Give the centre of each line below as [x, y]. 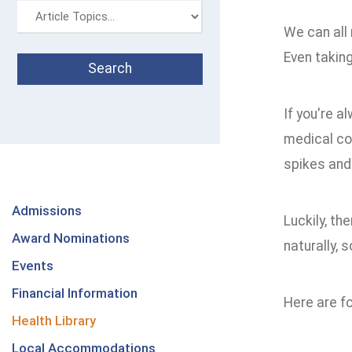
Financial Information [75, 293]
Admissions [47, 211]
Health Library [54, 321]
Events [33, 266]
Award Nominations [71, 238]
